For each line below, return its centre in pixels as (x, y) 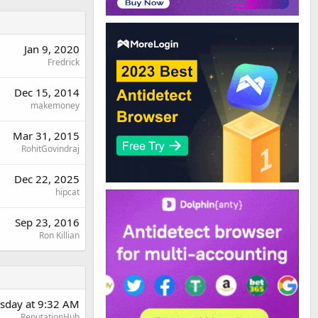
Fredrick (64, 62)
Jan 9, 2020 (52, 49)
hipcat (67, 192)
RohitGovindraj (50, 148)
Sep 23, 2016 (47, 222)
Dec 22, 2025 (47, 179)
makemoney (55, 105)
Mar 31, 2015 (46, 135)
